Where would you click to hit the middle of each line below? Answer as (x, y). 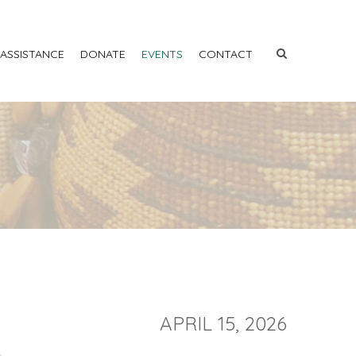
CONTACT (226, 54)
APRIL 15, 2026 (223, 323)
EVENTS (162, 54)
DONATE (103, 54)
